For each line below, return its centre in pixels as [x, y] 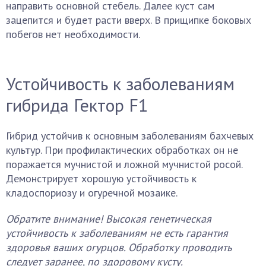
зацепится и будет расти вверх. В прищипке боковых [129, 20]
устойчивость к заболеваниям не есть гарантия [117, 233]
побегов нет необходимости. [73, 34]
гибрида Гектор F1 [77, 105]
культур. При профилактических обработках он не [122, 150]
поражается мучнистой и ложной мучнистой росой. [124, 164]
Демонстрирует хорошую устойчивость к [101, 178]
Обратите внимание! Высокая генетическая [109, 219]
